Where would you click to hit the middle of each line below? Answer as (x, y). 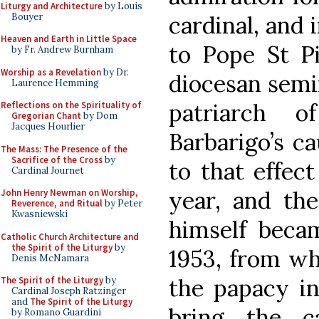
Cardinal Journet (48, 170)
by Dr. (115, 72)
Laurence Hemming (55, 83)
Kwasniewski (40, 214)
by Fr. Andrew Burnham (62, 49)
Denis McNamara (50, 258)
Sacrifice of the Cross (57, 159)
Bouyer (27, 16)
